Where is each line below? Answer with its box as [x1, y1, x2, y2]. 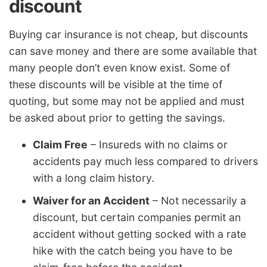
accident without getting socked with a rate [33, 228, 246, 241]
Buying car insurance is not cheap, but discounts [9, 27, 248, 41]
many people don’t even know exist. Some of [9, 61, 230, 74]
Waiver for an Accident [33, 194, 150, 207]
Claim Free [33, 138, 88, 151]
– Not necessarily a [150, 194, 246, 207]
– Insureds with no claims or [88, 138, 228, 151]
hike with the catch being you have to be [33, 244, 232, 257]
